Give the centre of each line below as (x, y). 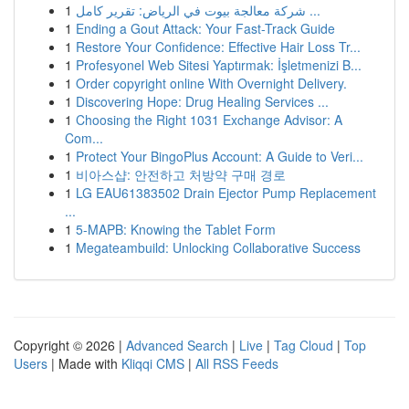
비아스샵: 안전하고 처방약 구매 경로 (181, 174)
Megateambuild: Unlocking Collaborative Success (218, 247)
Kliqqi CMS (153, 363)
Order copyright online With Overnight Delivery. (211, 83)
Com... (84, 138)
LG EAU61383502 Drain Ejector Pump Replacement (226, 193)
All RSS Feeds (237, 363)
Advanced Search (177, 345)
